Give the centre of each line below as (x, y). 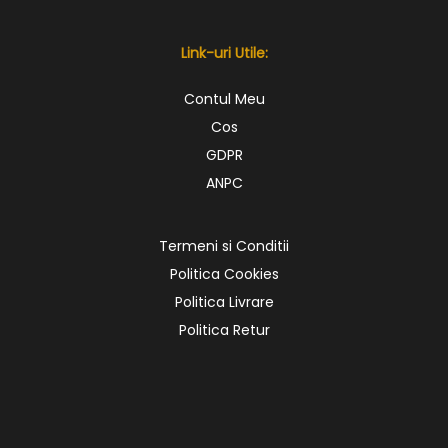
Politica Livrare (224, 302)
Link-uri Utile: (224, 53)
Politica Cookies (224, 274)
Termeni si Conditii (224, 246)
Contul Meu (224, 99)
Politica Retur (224, 330)
